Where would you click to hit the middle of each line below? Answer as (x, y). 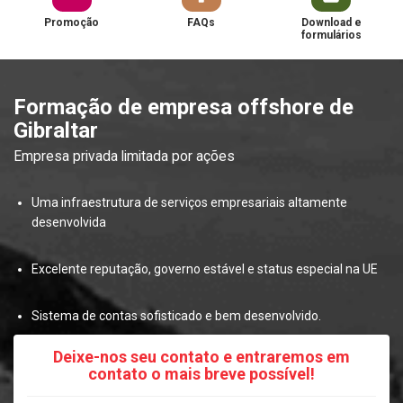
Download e (331, 23)
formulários (331, 36)
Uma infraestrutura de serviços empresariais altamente (189, 203)
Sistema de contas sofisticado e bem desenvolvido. (176, 316)
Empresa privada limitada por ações (124, 157)
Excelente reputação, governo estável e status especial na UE (205, 269)
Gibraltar (56, 131)
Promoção (72, 23)
